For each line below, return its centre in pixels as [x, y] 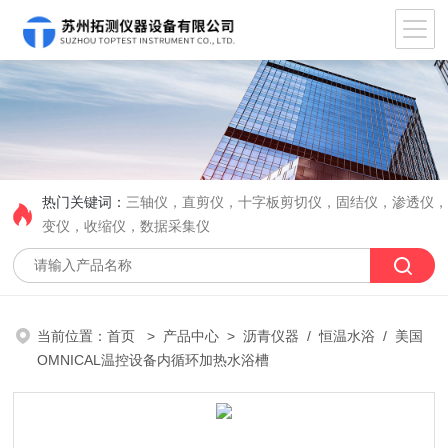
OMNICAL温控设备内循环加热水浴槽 [153, 360]
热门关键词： [84, 202]
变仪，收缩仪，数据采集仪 [126, 226]
